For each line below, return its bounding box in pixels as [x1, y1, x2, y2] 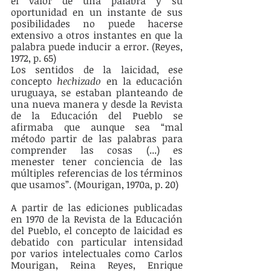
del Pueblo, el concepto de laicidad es [11, 224, 183, 238]
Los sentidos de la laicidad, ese [11, 63, 183, 77]
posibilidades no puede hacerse [11, 17, 183, 31]
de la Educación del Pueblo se [11, 109, 183, 123]
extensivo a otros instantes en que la [11, 28, 183, 42]
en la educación [101, 74, 183, 88]
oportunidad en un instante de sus [11, 5, 183, 19]
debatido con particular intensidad [11, 235, 183, 249]
